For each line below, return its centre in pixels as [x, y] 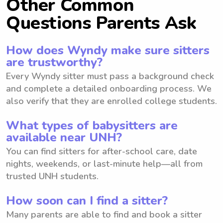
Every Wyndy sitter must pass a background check [110, 76]
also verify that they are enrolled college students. [111, 101]
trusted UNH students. [52, 176]
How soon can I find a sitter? [87, 200]
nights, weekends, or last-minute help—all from [104, 164]
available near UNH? [64, 137]
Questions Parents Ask [101, 23]
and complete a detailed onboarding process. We [109, 88]
